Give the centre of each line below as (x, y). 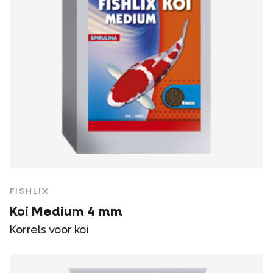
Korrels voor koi (49, 231)
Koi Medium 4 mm (66, 213)
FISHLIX (30, 192)
